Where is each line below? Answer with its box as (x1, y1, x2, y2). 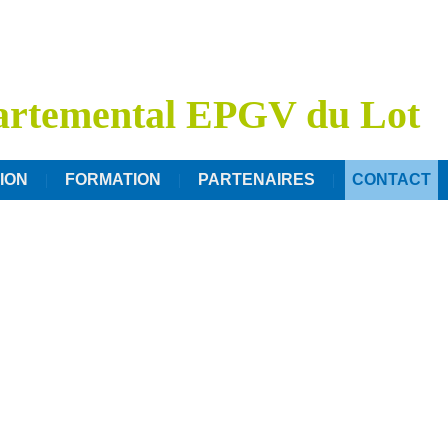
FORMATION (65, 171, 161, 188)
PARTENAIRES (198, 171, 315, 188)
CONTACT (352, 171, 431, 188)
